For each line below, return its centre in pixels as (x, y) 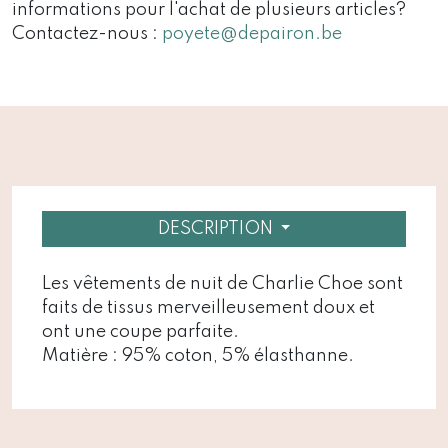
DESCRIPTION (215, 228)
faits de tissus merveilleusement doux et (208, 307)
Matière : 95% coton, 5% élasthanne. (198, 355)
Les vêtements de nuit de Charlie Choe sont (222, 283)
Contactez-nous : (87, 33)
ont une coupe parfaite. (140, 331)
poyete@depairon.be (252, 33)
